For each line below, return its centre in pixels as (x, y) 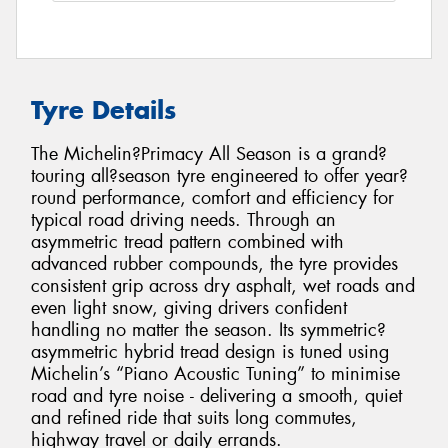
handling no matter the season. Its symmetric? (208, 330)
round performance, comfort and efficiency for (212, 198)
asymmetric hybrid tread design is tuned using (210, 352)
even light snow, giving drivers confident (189, 308)
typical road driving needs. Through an (183, 220)
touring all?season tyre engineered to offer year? (219, 176)
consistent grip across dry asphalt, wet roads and (223, 286)
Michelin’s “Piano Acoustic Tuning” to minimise (215, 374)
